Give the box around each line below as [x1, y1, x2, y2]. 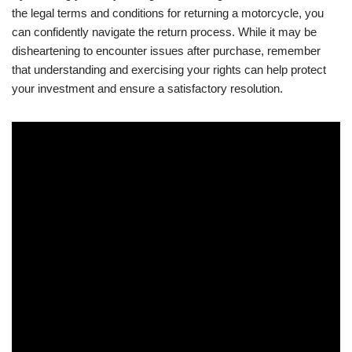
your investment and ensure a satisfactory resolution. [12, 82, 283, 95]
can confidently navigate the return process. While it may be [12, 25, 317, 38]
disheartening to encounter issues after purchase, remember [12, 44, 321, 57]
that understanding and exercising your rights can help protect [12, 63, 326, 76]
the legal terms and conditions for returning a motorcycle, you [12, 6, 324, 20]
